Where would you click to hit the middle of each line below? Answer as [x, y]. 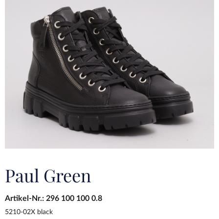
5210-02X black [29, 212]
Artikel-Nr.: [25, 198]
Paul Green [48, 175]
